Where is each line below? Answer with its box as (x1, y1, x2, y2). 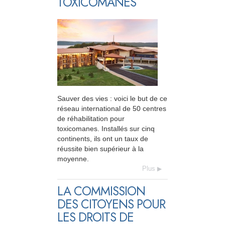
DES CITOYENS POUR (57, 195, 165, 213)
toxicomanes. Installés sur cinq (57, 125, 155, 133)
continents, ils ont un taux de (57, 135, 148, 143)
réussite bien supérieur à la (57, 145, 144, 153)
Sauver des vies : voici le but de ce (57, 94, 167, 103)
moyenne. (57, 155, 89, 163)
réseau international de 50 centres (57, 104, 166, 113)
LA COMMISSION (57, 182, 145, 200)
